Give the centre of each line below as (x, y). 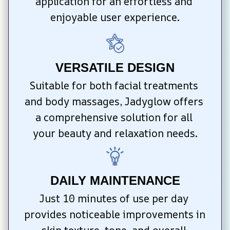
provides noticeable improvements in (115, 214)
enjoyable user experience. (115, 17)
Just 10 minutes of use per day (114, 198)
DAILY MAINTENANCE (115, 180)
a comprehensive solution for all (114, 118)
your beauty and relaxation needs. (115, 133)
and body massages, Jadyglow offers (114, 102)
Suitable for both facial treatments (114, 86)
